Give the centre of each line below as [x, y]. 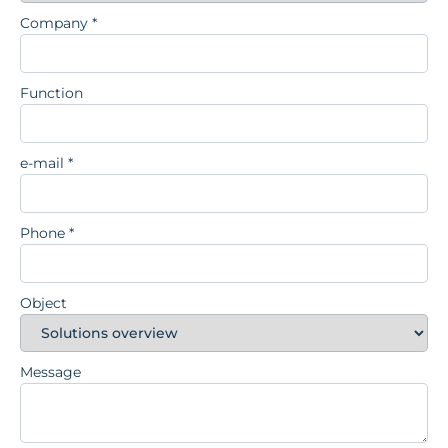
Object [43, 302]
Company [56, 22]
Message [50, 371]
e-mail [44, 162]
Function [51, 92]
